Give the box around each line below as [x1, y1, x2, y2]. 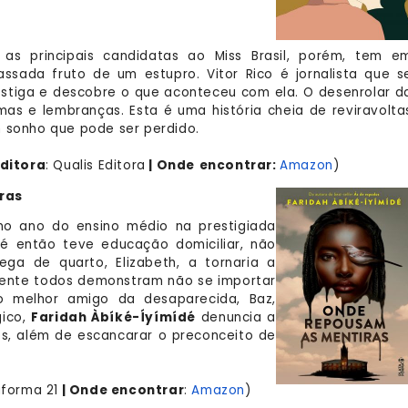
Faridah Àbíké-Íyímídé [31, 309, 197, 326]
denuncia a [196, 309, 276, 326]
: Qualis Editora [46, 157, 146, 174]
